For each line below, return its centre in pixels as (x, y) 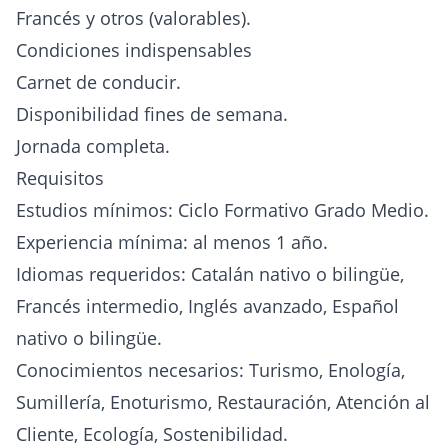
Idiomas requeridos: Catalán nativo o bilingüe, (210, 274)
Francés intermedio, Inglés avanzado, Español (207, 306)
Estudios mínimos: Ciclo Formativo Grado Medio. (222, 210)
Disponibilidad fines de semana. (152, 114)
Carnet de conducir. (98, 82)
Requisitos (60, 178)
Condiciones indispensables (134, 50)
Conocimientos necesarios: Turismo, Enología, (210, 370)
